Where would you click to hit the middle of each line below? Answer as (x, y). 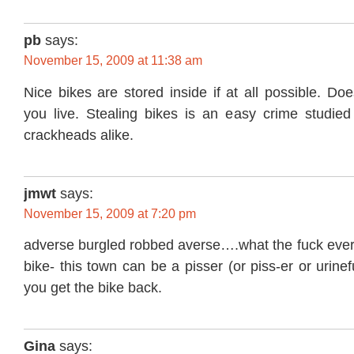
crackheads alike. (79, 135)
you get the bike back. (93, 288)
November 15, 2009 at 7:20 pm (110, 213)
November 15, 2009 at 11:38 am (113, 61)
